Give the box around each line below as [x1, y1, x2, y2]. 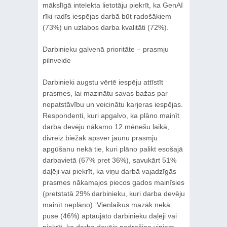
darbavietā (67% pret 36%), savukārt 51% [42, 156, 176, 164]
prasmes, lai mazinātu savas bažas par [42, 89, 168, 97]
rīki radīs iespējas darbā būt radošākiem [42, 12, 171, 20]
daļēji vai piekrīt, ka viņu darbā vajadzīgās [42, 167, 176, 175]
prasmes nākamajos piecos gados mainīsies [42, 178, 184, 186]
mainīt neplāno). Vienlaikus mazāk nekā [42, 200, 170, 209]
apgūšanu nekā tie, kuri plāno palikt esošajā [42, 144, 183, 153]
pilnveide [42, 56, 71, 64]
